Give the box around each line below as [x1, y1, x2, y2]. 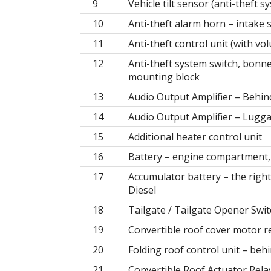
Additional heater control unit [128, 129, 262, 143]
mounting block [128, 70, 200, 83]
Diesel [128, 183, 156, 197]
